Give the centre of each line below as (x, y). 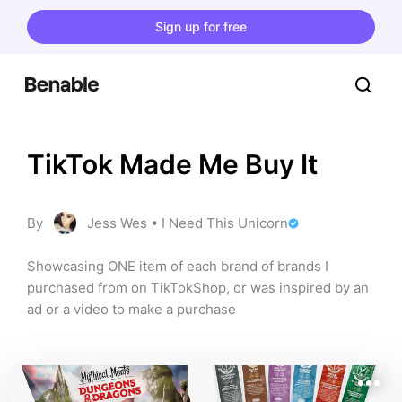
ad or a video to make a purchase (131, 309)
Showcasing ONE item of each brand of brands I (178, 266)
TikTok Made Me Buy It (172, 164)
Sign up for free (201, 26)
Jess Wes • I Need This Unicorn (188, 223)
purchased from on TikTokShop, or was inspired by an (198, 288)
